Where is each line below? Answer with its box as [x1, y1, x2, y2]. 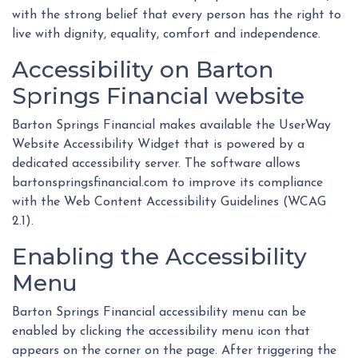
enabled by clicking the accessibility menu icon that [12, 325, 310, 339]
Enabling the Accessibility [12, 243, 307, 271]
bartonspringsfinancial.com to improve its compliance [12, 177, 323, 190]
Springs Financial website [12, 82, 304, 110]
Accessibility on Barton [12, 56, 273, 84]
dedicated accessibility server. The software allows [12, 157, 300, 171]
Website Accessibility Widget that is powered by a [12, 138, 304, 152]
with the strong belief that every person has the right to [12, 9, 341, 22]
